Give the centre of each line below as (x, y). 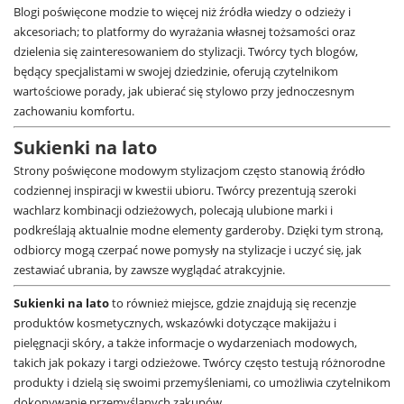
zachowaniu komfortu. (74, 110)
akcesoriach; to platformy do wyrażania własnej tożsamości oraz (184, 31)
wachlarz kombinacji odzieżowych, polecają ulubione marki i (173, 210)
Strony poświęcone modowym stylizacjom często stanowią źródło (189, 170)
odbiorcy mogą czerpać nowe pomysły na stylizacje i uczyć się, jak (188, 249)
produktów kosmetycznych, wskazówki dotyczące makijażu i (175, 322)
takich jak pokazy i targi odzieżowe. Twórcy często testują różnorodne (199, 362)
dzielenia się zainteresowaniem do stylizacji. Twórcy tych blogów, (186, 51)
